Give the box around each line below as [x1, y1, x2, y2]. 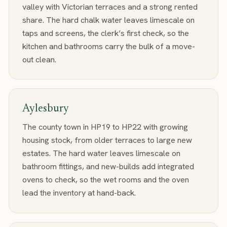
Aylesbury [22, 103, 69, 115]
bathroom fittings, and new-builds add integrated [22, 161, 194, 172]
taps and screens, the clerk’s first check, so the [22, 27, 189, 39]
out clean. [22, 54, 56, 65]
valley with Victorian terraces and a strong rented [22, 1, 198, 12]
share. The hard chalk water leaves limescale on [22, 14, 195, 25]
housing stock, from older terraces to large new [22, 135, 192, 146]
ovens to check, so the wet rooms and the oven [22, 174, 189, 185]
